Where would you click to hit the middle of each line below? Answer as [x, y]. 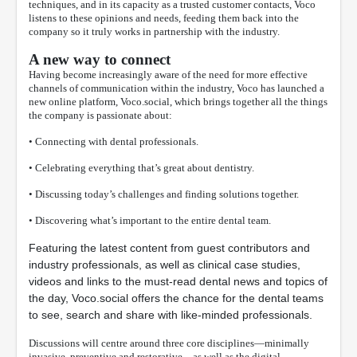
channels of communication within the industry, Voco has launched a [177, 88]
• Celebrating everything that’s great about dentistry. [141, 168]
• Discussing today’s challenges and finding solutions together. [164, 194]
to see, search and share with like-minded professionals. [171, 315]
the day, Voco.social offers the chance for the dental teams [176, 298]
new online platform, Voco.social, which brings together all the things [178, 102]
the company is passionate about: [100, 116]
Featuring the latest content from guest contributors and [169, 248]
